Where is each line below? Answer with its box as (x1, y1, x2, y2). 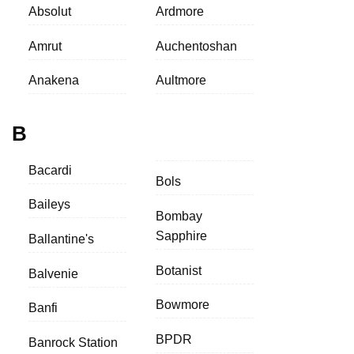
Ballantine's (28, 232, 94, 247)
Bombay (155, 209, 202, 224)
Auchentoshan (155, 39, 237, 53)
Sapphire (155, 229, 207, 243)
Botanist (155, 263, 201, 277)
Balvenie (28, 266, 78, 281)
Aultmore (155, 73, 206, 88)
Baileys (28, 198, 70, 212)
